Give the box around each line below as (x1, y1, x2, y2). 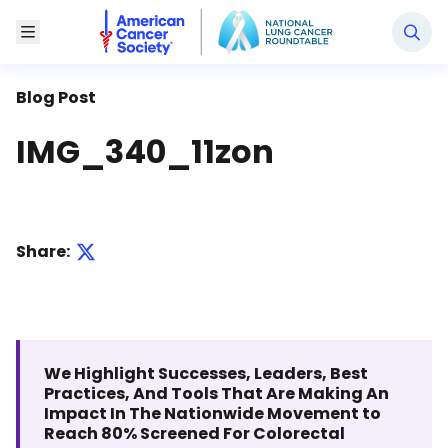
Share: (16, 240, 70, 263)
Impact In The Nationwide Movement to (44, 402, 381, 425)
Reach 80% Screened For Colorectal (44, 422, 345, 445)
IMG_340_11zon (16, 129, 274, 174)
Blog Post (16, 86, 96, 109)
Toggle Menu (27, 20, 116, 42)
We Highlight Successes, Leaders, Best (44, 362, 368, 385)
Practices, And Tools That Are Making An (44, 382, 389, 405)
